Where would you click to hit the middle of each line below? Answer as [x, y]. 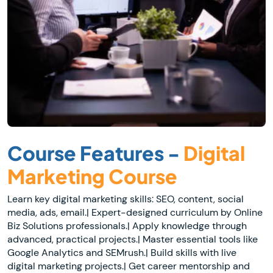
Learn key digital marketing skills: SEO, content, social [126, 199]
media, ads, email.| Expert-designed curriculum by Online [135, 212]
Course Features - [94, 153]
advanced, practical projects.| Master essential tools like [133, 239]
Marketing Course [92, 176]
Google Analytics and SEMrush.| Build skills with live [122, 252]
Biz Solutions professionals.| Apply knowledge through [127, 225]
